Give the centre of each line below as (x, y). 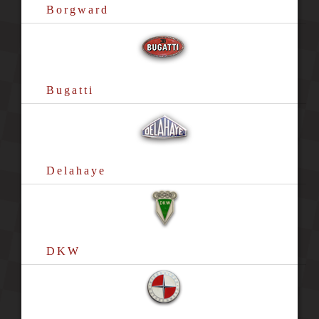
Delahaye (76, 171)
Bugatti (70, 90)
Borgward (77, 10)
